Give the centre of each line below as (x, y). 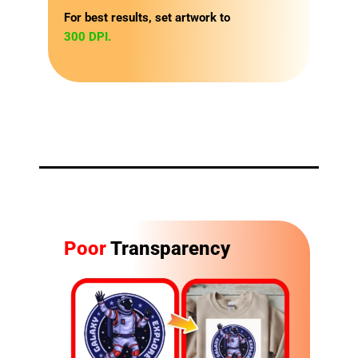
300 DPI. (88, 36)
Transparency (168, 249)
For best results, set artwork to (147, 17)
